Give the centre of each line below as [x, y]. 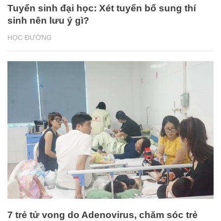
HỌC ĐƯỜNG [30, 37]
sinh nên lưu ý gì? [48, 20]
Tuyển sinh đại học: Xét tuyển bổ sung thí [102, 8]
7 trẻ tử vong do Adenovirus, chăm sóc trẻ [103, 215]
